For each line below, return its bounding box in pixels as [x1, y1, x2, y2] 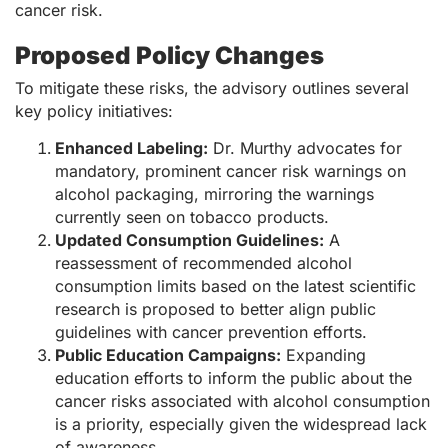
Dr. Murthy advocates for [208, 137, 402, 158]
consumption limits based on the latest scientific [55, 275, 416, 296]
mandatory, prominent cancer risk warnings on [55, 160, 406, 181]
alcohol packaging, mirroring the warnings [55, 183, 374, 204]
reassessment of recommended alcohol [55, 252, 352, 273]
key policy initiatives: [15, 100, 173, 121]
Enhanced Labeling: [55, 137, 208, 158]
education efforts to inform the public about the [55, 367, 412, 388]
